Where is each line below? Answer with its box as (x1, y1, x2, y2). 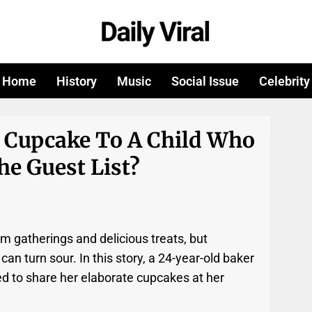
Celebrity (258, 73, 310, 88)
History (56, 73, 97, 88)
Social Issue (171, 73, 239, 88)
